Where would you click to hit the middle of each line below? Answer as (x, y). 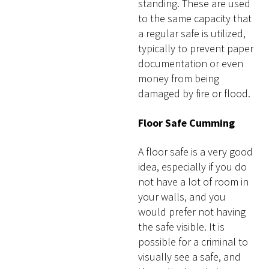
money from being (179, 79)
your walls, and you (182, 196)
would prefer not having (192, 211)
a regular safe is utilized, (192, 34)
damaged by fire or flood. (195, 94)
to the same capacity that (195, 19)
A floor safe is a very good (196, 151)
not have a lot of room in (194, 181)
